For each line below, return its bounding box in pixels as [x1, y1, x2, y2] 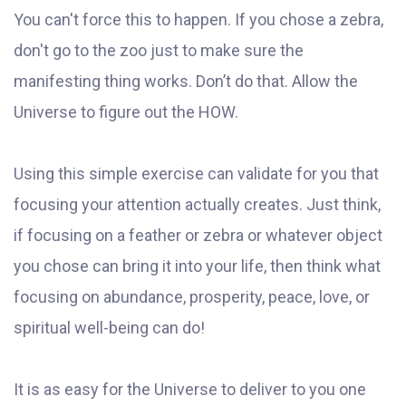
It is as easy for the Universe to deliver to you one [14, 380, 366, 400]
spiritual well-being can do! [14, 318, 205, 338]
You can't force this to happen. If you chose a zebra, [14, 10, 383, 30]
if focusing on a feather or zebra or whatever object [14, 226, 382, 246]
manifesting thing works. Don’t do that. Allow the [14, 72, 358, 92]
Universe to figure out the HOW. [14, 102, 242, 122]
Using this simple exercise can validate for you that [14, 164, 379, 184]
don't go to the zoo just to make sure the [14, 41, 304, 61]
